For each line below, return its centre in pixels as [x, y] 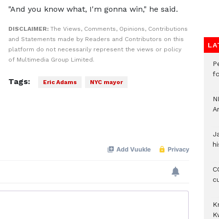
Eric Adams [60, 82]
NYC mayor [106, 82]
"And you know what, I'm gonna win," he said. [93, 9]
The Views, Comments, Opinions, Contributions [119, 29]
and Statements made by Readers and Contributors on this [96, 39]
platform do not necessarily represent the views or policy [95, 49]
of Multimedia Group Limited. [51, 60]
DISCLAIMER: [29, 29]
